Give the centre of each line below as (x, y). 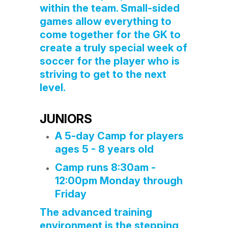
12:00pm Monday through (119, 181)
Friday (70, 194)
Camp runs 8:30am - (105, 167)
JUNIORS (66, 119)
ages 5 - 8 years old (104, 149)
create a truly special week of (113, 48)
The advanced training (96, 212)
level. (54, 88)
